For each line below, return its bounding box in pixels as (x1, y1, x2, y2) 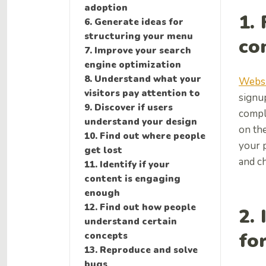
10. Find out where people (84, 129, 205, 142)
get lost (84, 144, 122, 156)
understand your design (84, 115, 197, 128)
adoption (84, 1, 128, 14)
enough (84, 186, 120, 199)
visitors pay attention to (84, 87, 200, 99)
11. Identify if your (84, 158, 170, 170)
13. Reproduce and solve (84, 243, 198, 256)
